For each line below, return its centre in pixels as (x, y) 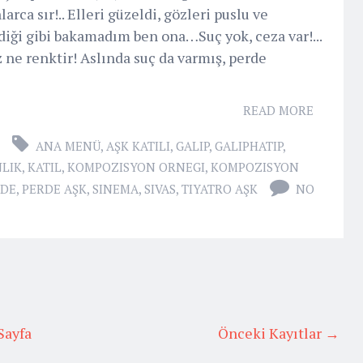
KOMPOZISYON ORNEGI (136, 167)
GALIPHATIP (249, 145)
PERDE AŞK (54, 188)
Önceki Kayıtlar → (279, 333)
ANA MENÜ (68, 145)
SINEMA (115, 188)
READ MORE (278, 110)
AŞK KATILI (138, 145)
